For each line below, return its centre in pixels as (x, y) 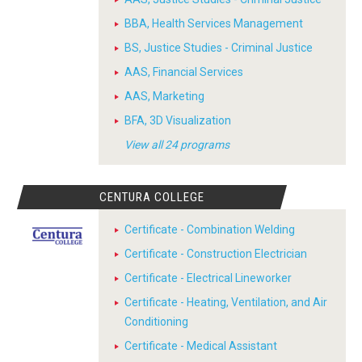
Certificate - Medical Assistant (201, 346)
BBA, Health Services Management (214, 23)
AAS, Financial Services (184, 72)
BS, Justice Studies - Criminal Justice (219, 48)
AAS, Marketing (164, 96)
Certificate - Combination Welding (210, 229)
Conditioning (156, 322)
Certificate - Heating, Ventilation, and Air (226, 302)
